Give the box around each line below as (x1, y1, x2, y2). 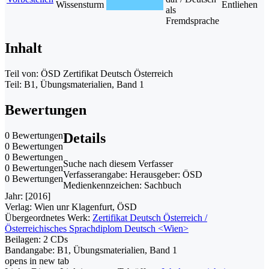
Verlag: (5, 201, 34, 212)
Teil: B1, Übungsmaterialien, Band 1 (5, 79, 144, 89)
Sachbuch (144, 180, 181, 190)
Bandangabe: (5, 244, 57, 255)
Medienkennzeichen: (63, 180, 144, 190)
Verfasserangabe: (63, 169, 127, 180)
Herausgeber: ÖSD (130, 169, 202, 180)
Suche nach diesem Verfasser (63, 158, 173, 169)
